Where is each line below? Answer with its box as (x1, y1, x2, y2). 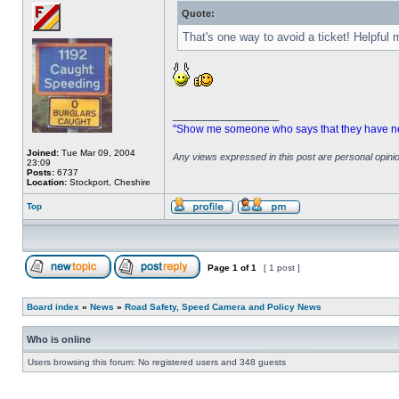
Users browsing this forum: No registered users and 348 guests (28, 357, 286, 367)
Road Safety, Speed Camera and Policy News (125, 302, 322, 312)
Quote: (182, 8, 215, 19)
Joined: (27, 148, 59, 158)
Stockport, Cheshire (67, 177, 151, 187)
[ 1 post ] (261, 263, 303, 273)
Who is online (27, 334, 91, 345)
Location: (27, 177, 67, 187)
